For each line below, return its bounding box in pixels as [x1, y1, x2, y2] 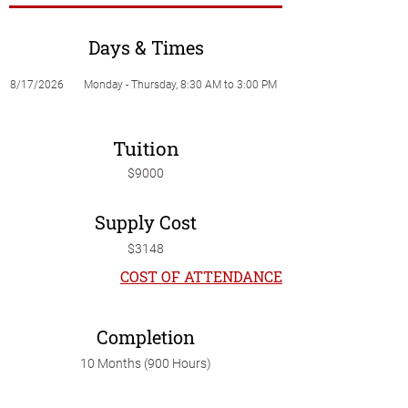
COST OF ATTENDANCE [120, 267, 282, 286]
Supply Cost [95, 210, 197, 234]
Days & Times [87, 36, 204, 59]
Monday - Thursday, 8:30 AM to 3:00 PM [84, 78, 277, 91]
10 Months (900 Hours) [80, 356, 211, 371]
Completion [97, 325, 195, 349]
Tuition [112, 136, 179, 161]
